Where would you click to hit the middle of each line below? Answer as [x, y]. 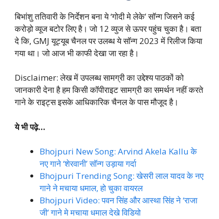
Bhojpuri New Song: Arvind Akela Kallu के [118, 152]
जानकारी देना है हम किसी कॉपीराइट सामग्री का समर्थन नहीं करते [109, 90]
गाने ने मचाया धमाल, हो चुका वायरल [91, 188]
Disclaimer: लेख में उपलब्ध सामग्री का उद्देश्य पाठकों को [99, 78]
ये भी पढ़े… [30, 127]
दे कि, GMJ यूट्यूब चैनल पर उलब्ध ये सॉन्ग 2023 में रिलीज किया [109, 41]
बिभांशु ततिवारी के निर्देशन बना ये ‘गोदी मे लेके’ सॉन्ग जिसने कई [105, 16]
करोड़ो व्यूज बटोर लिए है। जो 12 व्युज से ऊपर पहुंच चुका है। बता [108, 28]
